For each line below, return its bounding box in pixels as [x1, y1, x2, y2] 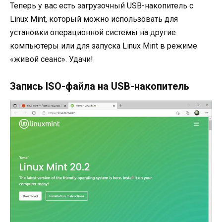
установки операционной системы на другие [10, 28, 176, 38]
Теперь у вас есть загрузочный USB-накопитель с [10, 1, 193, 11]
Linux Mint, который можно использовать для [10, 14, 178, 24]
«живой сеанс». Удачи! [10, 55, 93, 64]
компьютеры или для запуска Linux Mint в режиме [10, 41, 197, 51]
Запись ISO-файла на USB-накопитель [10, 80, 189, 92]
